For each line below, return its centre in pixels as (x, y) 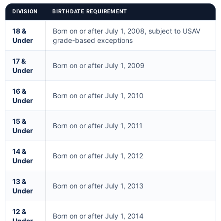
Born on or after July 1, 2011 (98, 126)
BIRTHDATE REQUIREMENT (90, 12)
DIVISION (25, 12)
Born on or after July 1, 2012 (98, 156)
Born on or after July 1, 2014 (98, 216)
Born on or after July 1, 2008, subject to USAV (127, 31)
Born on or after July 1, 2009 (99, 65)
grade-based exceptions (93, 40)
